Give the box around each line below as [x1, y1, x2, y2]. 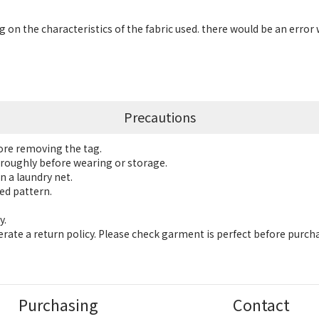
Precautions [123, 108, 196, 127]
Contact [232, 293, 290, 316]
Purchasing [18, 293, 98, 316]
